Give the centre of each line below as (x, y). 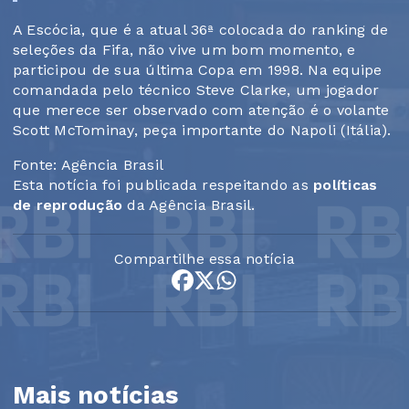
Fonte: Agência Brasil (89, 165)
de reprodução (68, 205)
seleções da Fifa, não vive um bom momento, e (184, 50)
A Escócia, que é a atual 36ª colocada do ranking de (201, 30)
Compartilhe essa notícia (204, 259)
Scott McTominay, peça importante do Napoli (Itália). (202, 131)
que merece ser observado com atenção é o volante (201, 110)
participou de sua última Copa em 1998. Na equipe (198, 70)
